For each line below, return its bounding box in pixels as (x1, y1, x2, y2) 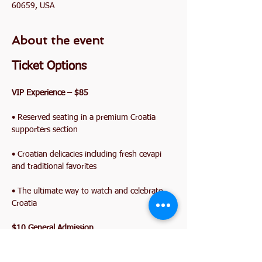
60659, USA (12, 2, 54, 10)
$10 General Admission (12, 224, 94, 232)
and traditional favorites (12, 163, 96, 171)
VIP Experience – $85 (12, 89, 88, 97)
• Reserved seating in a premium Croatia (12, 113, 158, 122)
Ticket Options (12, 60, 87, 72)
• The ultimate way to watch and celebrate (12, 187, 165, 195)
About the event (12, 33, 104, 47)
